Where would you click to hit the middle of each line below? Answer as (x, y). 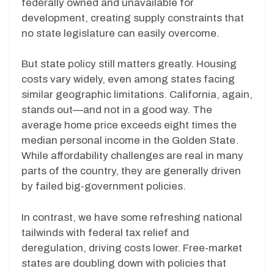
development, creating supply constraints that (133, 18)
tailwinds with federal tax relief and (105, 232)
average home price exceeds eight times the (129, 125)
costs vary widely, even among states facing (128, 80)
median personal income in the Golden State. (130, 141)
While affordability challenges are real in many (132, 156)
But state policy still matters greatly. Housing (129, 64)
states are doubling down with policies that (124, 263)
